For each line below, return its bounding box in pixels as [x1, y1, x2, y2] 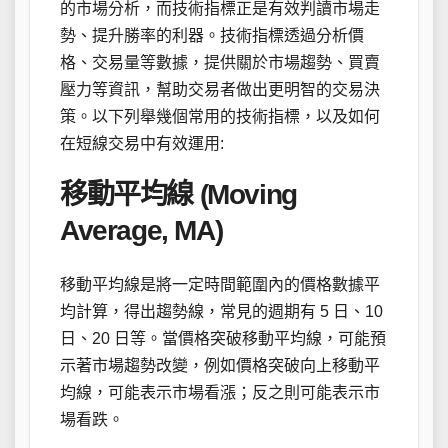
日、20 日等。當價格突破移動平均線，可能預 [60, 330, 386, 348]
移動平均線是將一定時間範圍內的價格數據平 [60, 276, 380, 294]
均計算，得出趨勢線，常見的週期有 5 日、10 [60, 303, 383, 321]
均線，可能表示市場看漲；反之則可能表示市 [60, 384, 380, 402]
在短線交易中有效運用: [60, 135, 224, 153]
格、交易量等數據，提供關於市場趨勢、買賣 [60, 54, 380, 72]
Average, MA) [60, 215, 223, 247]
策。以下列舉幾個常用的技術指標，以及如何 [60, 108, 380, 126]
